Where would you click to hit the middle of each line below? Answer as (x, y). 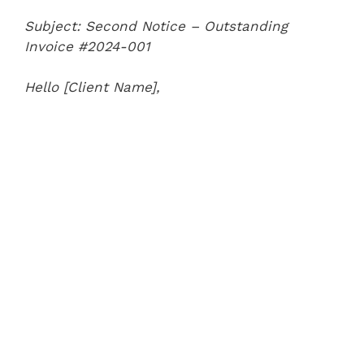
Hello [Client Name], (92, 87)
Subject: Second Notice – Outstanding (156, 26)
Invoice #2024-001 (87, 46)
